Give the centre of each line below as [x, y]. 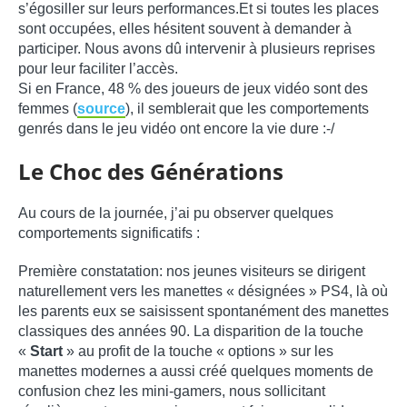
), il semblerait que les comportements [247, 109]
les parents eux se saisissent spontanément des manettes [203, 312]
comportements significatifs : [109, 233]
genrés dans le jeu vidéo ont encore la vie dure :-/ [176, 129]
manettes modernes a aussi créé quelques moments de [196, 372]
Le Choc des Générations [151, 172]
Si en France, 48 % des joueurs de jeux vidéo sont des [193, 89]
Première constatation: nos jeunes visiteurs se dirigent [192, 272]
